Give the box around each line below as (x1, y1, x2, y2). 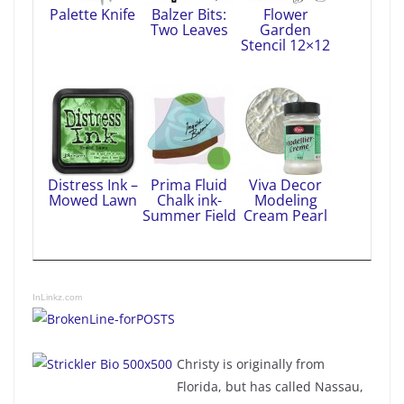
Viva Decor (249, 174, 322, 195)
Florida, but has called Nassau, (177, 377, 363, 395)
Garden (260, 19, 311, 40)
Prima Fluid (151, 174, 227, 195)
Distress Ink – (47, 174, 138, 195)
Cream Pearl (243, 205, 327, 225)
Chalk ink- (156, 189, 222, 210)
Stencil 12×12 (241, 34, 330, 55)
